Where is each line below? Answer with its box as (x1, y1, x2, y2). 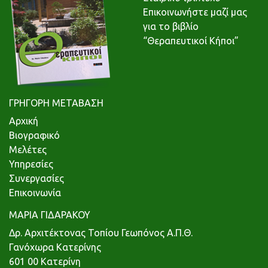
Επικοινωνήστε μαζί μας (143, 7, 247, 18)
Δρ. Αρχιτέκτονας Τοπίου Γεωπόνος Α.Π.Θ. (9, 227, 193, 239)
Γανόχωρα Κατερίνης (9, 242, 101, 253)
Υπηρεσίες (9, 159, 53, 170)
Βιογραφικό (9, 130, 60, 141)
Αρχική (9, 115, 38, 127)
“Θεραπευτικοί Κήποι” (143, 35, 239, 47)
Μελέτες (9, 144, 47, 156)
